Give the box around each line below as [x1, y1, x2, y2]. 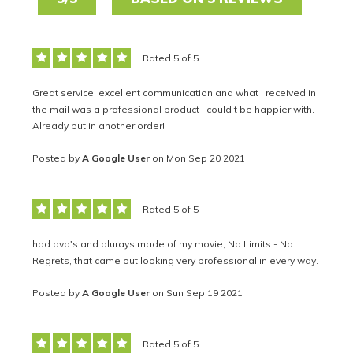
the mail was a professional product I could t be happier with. [32, 102, 315, 115]
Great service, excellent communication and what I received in [32, 86, 317, 98]
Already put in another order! [32, 119, 165, 132]
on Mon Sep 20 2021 [152, 152, 246, 165]
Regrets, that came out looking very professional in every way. [32, 254, 319, 266]
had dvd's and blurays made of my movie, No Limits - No [32, 237, 294, 250]
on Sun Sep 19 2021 [152, 287, 243, 299]
